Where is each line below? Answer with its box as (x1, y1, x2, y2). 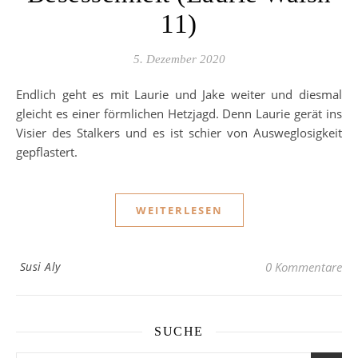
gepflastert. (16, 144, 78, 160)
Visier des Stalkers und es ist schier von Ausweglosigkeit (16, 125, 342, 141)
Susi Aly (19, 259, 61, 274)
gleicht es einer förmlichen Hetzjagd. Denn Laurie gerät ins (16, 105, 342, 121)
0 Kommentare (265, 259, 342, 275)
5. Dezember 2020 (133, 53, 225, 66)
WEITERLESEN (135, 203, 223, 217)
